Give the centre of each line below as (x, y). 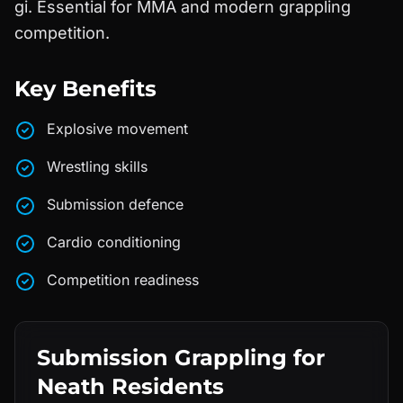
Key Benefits (85, 89)
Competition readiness (123, 280)
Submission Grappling (162, 358)
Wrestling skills (97, 166)
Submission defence (115, 204)
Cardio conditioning (114, 242)
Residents (165, 386)
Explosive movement (117, 129)
